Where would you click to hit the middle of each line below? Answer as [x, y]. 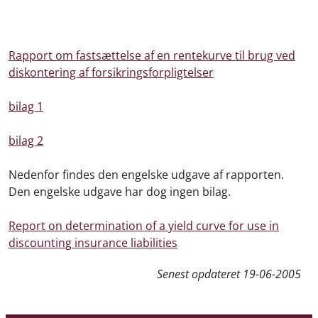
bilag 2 [26, 141]
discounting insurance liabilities [93, 243]
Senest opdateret [200, 274]
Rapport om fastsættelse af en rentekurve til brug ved [152, 55]
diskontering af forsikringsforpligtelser [111, 72]
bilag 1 [26, 106]
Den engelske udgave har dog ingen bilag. [120, 192]
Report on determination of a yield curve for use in [144, 226]
